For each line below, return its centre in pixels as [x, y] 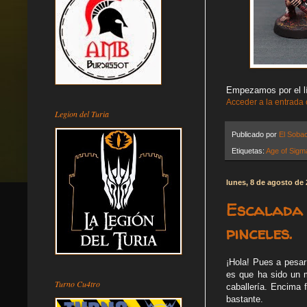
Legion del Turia [82, 113]
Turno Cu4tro [77, 283]
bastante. [245, 299]
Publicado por [255, 134]
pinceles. [259, 233]
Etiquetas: [249, 150]
